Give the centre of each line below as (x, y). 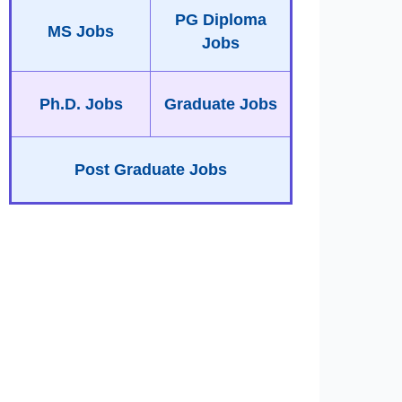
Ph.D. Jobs (81, 104)
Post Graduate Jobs (151, 170)
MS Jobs (81, 31)
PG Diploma (220, 20)
